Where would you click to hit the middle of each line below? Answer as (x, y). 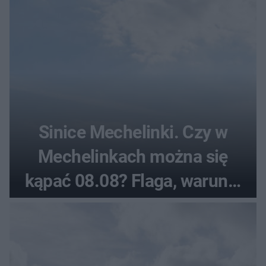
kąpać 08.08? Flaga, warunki (133, 181)
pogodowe (133, 205)
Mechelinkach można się (133, 157)
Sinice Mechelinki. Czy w (133, 132)
